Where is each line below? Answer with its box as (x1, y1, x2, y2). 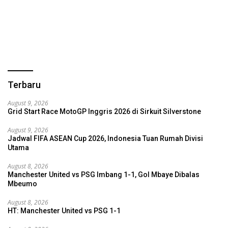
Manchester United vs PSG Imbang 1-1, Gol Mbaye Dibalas (8, 170, 199, 179)
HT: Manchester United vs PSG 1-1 (8, 206, 121, 215)
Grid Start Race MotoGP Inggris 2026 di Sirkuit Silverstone (8, 107, 201, 116)
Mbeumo (8, 179, 37, 188)
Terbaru (8, 79, 41, 90)
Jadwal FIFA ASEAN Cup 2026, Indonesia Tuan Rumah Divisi (8, 134, 203, 142)
